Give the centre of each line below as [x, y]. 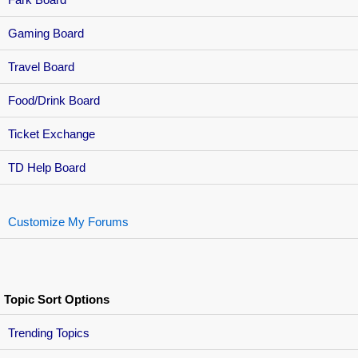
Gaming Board [46, 33]
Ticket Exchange [52, 134]
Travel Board [41, 67]
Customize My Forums [68, 222]
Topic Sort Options [57, 299]
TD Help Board [47, 167]
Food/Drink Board [54, 100]
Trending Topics [49, 333]
